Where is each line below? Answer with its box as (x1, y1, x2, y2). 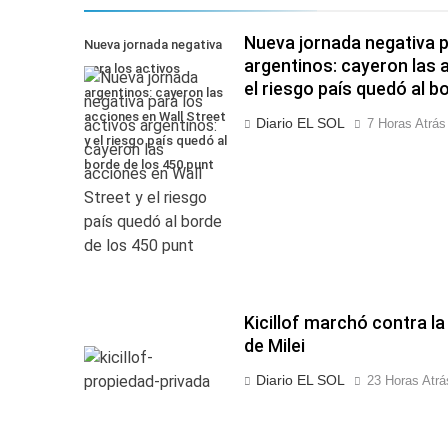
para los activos (84, 61, 180, 77)
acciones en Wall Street (84, 109, 226, 125)
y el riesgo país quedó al (84, 133, 227, 149)
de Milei (243, 335, 305, 356)
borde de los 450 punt (84, 157, 214, 173)
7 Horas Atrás (366, 116, 446, 132)
